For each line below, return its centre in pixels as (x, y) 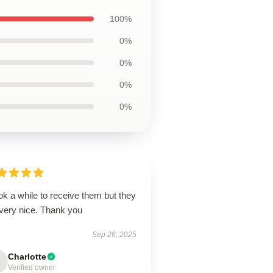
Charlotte (27, 257)
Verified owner (32, 268)
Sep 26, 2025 (114, 235)
